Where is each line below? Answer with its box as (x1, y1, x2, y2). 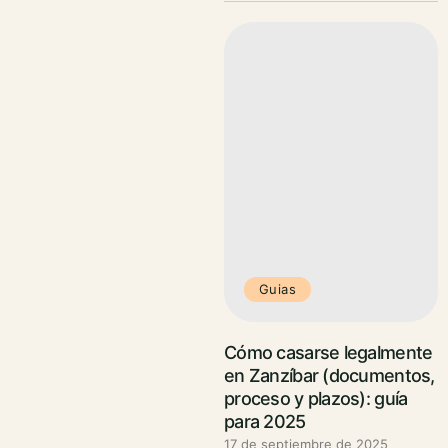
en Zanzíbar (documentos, (224, 365, 435, 386)
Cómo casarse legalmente (224, 342, 433, 363)
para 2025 (224, 411, 306, 432)
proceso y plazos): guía (224, 388, 408, 409)
